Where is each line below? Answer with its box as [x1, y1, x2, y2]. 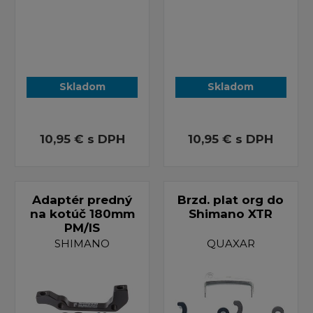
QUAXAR [206, 236, 255, 250]
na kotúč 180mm [29, 206, 135, 221]
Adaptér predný [32, 192, 133, 207]
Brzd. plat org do [177, 192, 284, 207]
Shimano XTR [189, 206, 273, 221]
